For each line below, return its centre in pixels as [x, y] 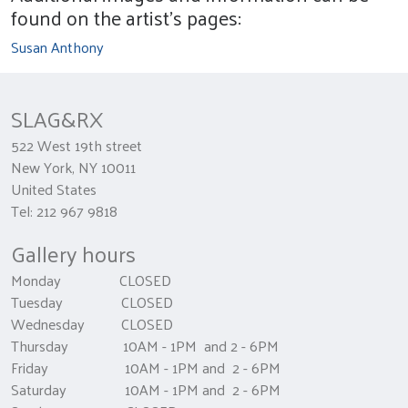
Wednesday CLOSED [92, 324]
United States [54, 189]
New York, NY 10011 [73, 167]
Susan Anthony [57, 47]
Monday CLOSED [91, 280]
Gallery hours [73, 253]
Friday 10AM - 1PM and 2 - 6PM [146, 367]
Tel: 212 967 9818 [64, 211]
